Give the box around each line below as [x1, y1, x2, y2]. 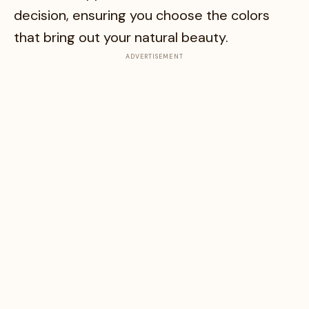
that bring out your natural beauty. [14, 28, 228, 46]
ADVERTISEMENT [126, 52, 183, 61]
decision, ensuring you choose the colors [14, 6, 270, 24]
